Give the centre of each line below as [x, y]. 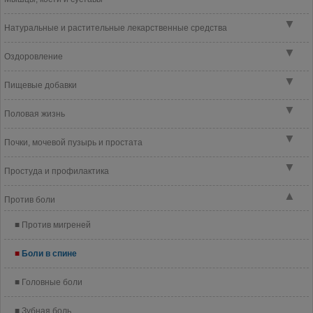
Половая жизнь [35, 114]
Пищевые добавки [41, 85]
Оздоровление [34, 57]
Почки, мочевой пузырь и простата [73, 143]
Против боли [30, 200]
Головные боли [52, 282]
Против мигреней [56, 225]
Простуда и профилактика [57, 171]
